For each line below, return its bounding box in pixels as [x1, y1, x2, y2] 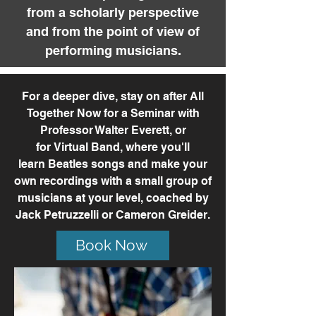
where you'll [126, 140, 190, 154]
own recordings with [14, 174, 126, 188]
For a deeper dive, [22, 90, 118, 103]
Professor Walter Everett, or [39, 123, 186, 137]
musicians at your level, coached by [17, 191, 209, 205]
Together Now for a [26, 107, 130, 120]
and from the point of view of [26, 24, 200, 39]
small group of [132, 174, 212, 188]
